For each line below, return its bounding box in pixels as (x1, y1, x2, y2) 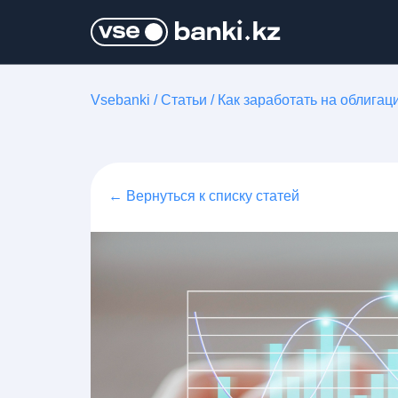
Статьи (161, 92, 207, 107)
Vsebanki (91, 92, 150, 107)
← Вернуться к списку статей (108, 188, 299, 203)
